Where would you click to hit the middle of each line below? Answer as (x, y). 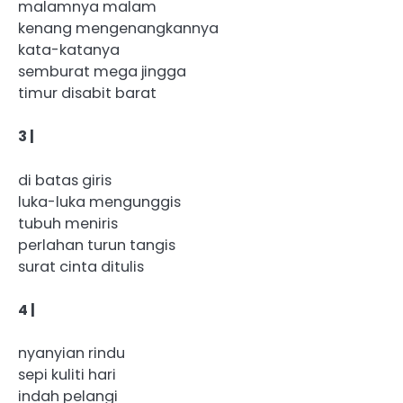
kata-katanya (69, 50)
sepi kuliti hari (67, 374)
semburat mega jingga (102, 72)
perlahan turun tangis (97, 245)
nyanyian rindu (72, 353)
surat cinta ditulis (81, 266)
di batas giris (65, 180)
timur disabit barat (87, 94)
